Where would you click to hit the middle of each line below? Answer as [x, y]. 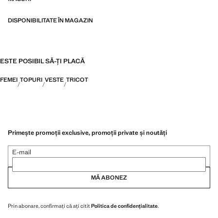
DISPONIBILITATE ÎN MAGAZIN [50, 20]
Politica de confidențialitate [124, 206]
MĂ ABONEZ [109, 177]
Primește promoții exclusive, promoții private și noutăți [87, 132]
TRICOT [77, 80]
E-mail [22, 152]
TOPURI [31, 80]
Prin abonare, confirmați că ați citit [49, 206]
